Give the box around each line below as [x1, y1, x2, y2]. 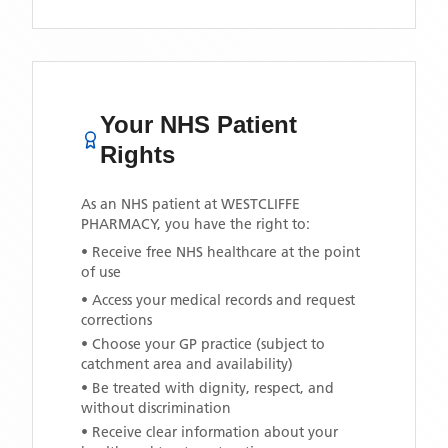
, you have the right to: [157, 215, 310, 233]
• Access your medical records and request [81, 291, 355, 309]
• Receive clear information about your [81, 423, 338, 441]
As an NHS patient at [81, 195, 221, 213]
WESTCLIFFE [221, 195, 300, 213]
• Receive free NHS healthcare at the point [81, 243, 360, 261]
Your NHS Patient [100, 111, 298, 138]
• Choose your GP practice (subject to [81, 335, 325, 353]
